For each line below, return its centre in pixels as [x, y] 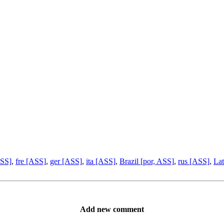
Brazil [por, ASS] [147, 161]
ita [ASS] [101, 161]
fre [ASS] [31, 161]
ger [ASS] [66, 161]
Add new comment [112, 209]
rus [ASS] [194, 161]
